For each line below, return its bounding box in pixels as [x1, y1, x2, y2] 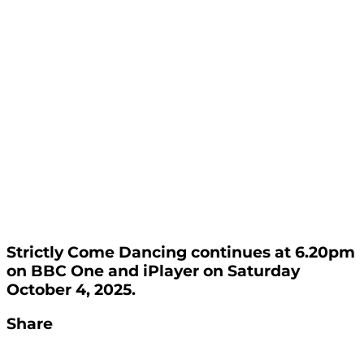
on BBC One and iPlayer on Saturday [6, 262, 300, 281]
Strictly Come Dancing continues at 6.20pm [6, 243, 355, 262]
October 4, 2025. [6, 280, 136, 300]
